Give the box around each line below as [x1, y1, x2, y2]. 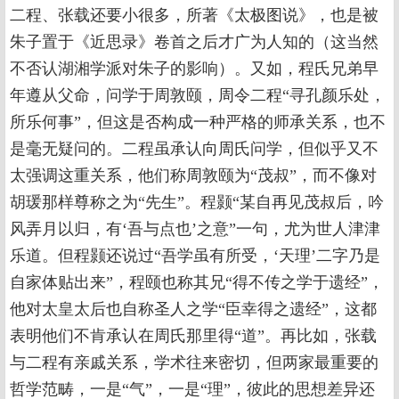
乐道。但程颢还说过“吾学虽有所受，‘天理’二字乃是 [10, 247, 380, 265]
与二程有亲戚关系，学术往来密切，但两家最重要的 [10, 354, 379, 372]
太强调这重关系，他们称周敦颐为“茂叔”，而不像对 [10, 167, 377, 185]
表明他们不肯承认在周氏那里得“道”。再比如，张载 [10, 327, 377, 346]
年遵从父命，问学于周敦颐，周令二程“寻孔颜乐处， [10, 86, 386, 105]
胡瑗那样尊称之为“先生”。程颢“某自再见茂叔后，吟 [10, 193, 384, 212]
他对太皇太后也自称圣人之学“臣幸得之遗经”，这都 [10, 300, 377, 319]
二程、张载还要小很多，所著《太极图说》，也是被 [10, 6, 379, 25]
